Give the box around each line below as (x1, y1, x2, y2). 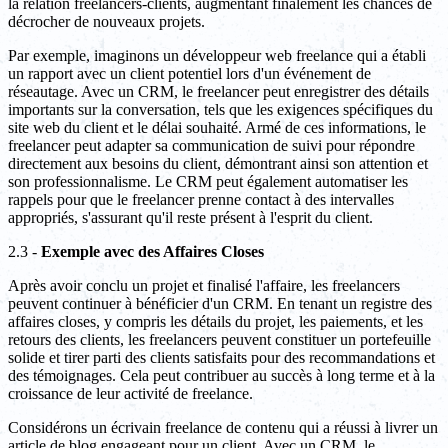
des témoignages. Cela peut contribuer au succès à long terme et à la (8, 367, 435, 385)
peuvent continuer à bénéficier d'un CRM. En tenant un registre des (8, 295, 432, 313)
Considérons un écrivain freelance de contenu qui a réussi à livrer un (8, 419, 438, 437)
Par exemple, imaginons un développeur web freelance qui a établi (8, 47, 426, 65)
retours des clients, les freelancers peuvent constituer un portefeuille (8, 331, 431, 349)
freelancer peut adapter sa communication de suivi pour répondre (8, 137, 415, 155)
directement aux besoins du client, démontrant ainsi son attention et (8, 155, 428, 173)
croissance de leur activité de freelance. (8, 385, 253, 403)
